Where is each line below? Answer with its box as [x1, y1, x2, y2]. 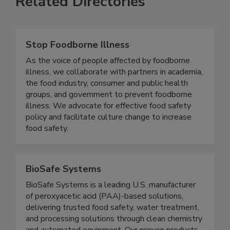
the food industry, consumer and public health [26, 99, 188, 111]
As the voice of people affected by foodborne [26, 76, 190, 88]
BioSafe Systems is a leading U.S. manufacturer [26, 201, 196, 213]
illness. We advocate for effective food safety [26, 122, 191, 133]
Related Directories [15, 13, 145, 33]
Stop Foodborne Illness [26, 60, 129, 73]
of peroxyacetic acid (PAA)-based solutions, [26, 212, 183, 224]
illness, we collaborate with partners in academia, [26, 88, 203, 100]
